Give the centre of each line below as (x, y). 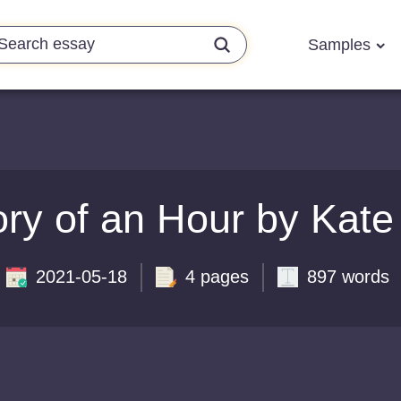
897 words (348, 277)
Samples (341, 44)
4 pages (217, 277)
